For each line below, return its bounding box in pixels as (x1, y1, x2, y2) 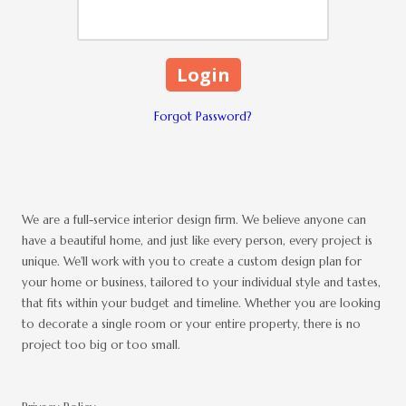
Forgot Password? (154, 108, 252, 124)
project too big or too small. (22, 336, 180, 353)
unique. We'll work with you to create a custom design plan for (22, 253, 362, 269)
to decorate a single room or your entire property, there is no (22, 315, 361, 332)
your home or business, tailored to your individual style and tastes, (22, 274, 381, 290)
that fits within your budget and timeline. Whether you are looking (22, 295, 381, 311)
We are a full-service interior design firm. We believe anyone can (22, 211, 366, 227)
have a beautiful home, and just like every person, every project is (22, 232, 372, 248)
